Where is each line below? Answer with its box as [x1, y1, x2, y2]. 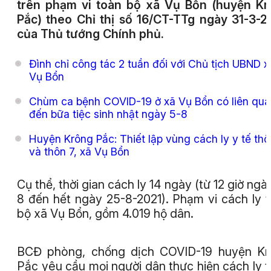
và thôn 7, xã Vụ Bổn [29, 145, 129, 158]
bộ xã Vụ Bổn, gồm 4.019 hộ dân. [17, 206, 197, 221]
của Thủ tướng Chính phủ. [17, 27, 164, 42]
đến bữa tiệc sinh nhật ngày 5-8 [29, 108, 188, 121]
